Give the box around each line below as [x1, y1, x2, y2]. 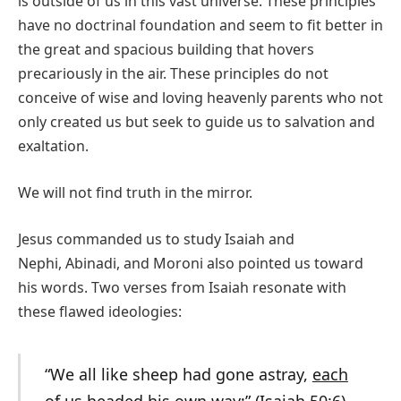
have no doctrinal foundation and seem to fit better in [18, 15, 383, 36]
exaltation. [18, 136, 89, 157]
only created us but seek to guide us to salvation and [18, 112, 375, 132]
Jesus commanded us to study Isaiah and [18, 228, 294, 249]
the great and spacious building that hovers [18, 39, 314, 60]
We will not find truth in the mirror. [18, 182, 252, 202]
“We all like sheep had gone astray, [44, 363, 312, 386]
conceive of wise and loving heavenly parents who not [18, 88, 383, 108]
